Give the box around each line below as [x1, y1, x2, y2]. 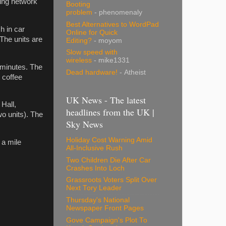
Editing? [66, 36, 92, 44]
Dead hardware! [66, 69, 118, 77]
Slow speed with [66, 48, 118, 56]
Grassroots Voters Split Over [66, 176, 157, 184]
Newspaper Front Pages [66, 204, 144, 212]
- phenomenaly [92, 8, 142, 16]
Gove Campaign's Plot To [66, 216, 147, 224]
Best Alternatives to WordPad [66, 20, 159, 28]
